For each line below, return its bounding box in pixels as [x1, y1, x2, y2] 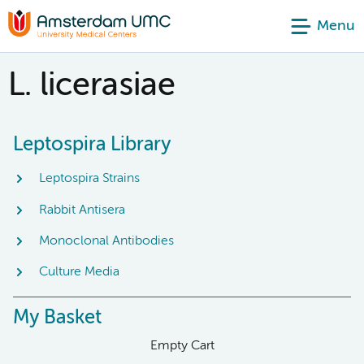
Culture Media [39, 266, 119, 279]
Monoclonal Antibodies [39, 234, 174, 248]
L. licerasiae [8, 70, 175, 102]
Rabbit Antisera [39, 203, 125, 217]
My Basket [13, 307, 102, 327]
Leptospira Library [13, 135, 171, 154]
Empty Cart [149, 339, 214, 353]
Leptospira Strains [39, 172, 140, 186]
